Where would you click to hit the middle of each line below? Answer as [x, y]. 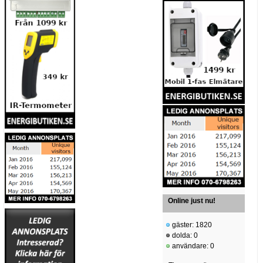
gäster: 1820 [191, 225]
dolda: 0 [184, 235]
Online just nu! [192, 200]
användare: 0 [192, 246]
